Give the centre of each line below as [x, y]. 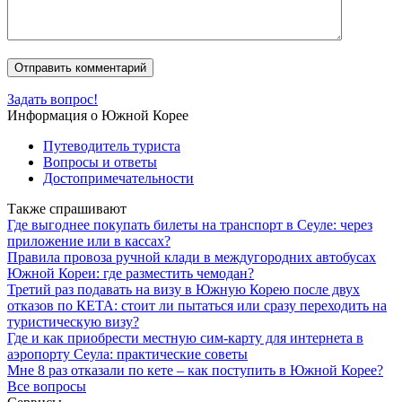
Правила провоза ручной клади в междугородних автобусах [192, 257]
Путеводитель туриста [112, 145]
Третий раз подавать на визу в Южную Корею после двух [184, 289]
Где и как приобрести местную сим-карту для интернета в [185, 337]
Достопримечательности [118, 178]
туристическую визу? [73, 321]
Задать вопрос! [52, 99]
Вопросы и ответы [100, 162]
